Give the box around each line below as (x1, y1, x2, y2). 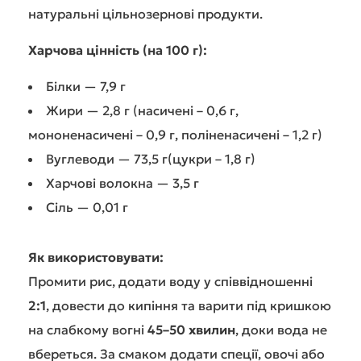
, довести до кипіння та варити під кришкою (46, 297, 331, 313)
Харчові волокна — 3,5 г (46, 175, 199, 191)
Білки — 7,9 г (46, 78, 126, 94)
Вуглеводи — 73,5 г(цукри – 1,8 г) (46, 151, 255, 167)
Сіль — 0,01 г (46, 199, 128, 215)
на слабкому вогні (28, 322, 147, 338)
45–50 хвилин (147, 322, 235, 338)
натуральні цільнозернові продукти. (28, 6, 263, 22)
